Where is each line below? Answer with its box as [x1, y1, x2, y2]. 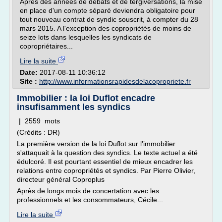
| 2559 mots [17, 117, 60, 125]
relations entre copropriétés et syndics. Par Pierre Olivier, [17, 166, 195, 174]
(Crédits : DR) [17, 128, 60, 136]
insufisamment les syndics [17, 102, 130, 112]
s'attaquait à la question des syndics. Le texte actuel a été [17, 149, 198, 157]
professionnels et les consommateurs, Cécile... [17, 196, 163, 204]
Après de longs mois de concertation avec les [17, 187, 159, 195]
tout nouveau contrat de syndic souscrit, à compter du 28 [20, 15, 198, 23]
